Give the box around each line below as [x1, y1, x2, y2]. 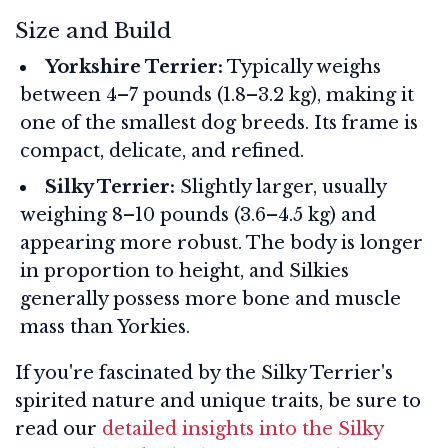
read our [15, 417, 102, 440]
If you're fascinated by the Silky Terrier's [15, 361, 393, 384]
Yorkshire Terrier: [45, 55, 223, 78]
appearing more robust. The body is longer [20, 231, 423, 254]
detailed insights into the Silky [102, 417, 383, 440]
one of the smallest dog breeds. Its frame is [20, 111, 418, 134]
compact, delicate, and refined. [20, 139, 304, 162]
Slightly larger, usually [175, 175, 386, 198]
